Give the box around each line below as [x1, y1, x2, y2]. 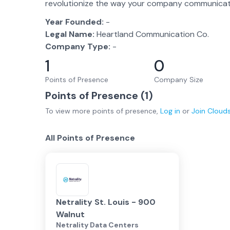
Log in [160, 106, 180, 116]
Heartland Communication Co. [97, 29, 209, 40]
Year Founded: [45, 16, 104, 27]
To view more [45, 106, 92, 116]
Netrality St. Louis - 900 [56, 197, 156, 207]
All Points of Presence [45, 132, 135, 143]
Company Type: [45, 41, 110, 52]
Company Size [154, 75, 203, 84]
